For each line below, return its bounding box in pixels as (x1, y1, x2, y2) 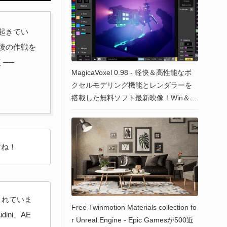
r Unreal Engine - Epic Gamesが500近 (71, 216, 194, 224)
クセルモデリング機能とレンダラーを (71, 81, 192, 90)
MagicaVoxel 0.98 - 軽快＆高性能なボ (71, 68, 192, 77)
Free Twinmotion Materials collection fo (71, 203, 197, 212)
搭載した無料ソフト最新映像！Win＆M (71, 94, 196, 102)
